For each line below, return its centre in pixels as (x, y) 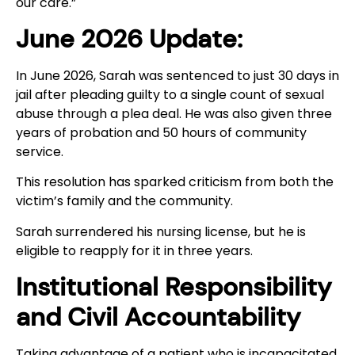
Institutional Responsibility (174, 287)
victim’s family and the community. (124, 201)
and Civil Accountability (158, 317)
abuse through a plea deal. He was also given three (174, 114)
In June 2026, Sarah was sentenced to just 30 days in (177, 76)
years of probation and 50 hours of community (161, 133)
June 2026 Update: (129, 39)
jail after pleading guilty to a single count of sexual (170, 95)
